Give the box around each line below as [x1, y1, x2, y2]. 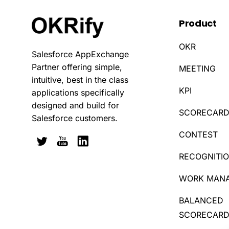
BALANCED [179, 195, 223, 205]
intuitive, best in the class [32, 74, 128, 85]
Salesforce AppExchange [32, 49, 129, 59]
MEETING [179, 63, 216, 74]
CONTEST [179, 129, 218, 140]
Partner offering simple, [32, 61, 122, 72]
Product [179, 16, 217, 30]
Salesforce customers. [32, 112, 118, 123]
